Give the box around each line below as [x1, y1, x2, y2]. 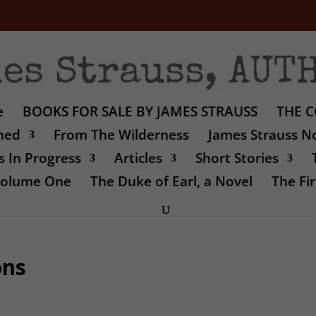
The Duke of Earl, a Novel [90, 171, 253, 190]
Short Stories [195, 148, 279, 167]
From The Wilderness [54, 125, 189, 144]
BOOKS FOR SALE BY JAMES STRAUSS [22, 102, 257, 121]
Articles [114, 148, 162, 167]
